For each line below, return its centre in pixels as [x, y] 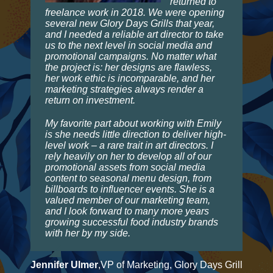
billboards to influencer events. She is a [129, 189]
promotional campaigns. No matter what [130, 56]
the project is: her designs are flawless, [128, 67]
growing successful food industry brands [131, 222]
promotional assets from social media [125, 167]
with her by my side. [87, 233]
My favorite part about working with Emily [133, 123]
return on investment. [91, 100]
